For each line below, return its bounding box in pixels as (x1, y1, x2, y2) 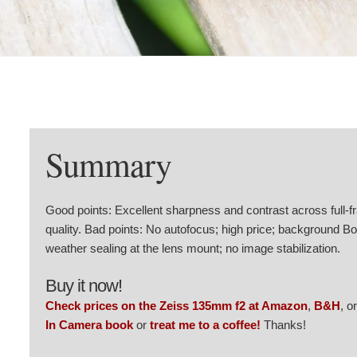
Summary (45, 141, 171, 186)
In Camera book (45, 317, 133, 331)
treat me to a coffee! (150, 317, 261, 331)
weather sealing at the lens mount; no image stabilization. (45, 241, 340, 255)
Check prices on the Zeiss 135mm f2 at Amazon (45, 298, 308, 312)
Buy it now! (45, 275, 122, 296)
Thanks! (261, 317, 306, 331)
